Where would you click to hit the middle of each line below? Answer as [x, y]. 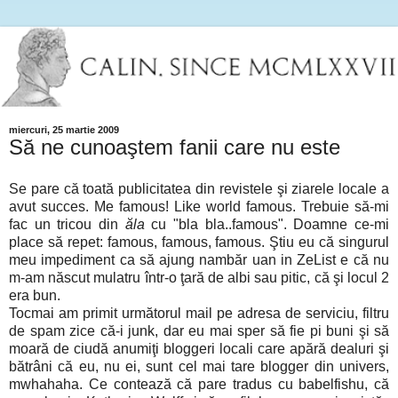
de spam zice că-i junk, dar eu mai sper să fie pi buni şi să [199, 331]
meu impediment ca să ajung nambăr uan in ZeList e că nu [199, 260]
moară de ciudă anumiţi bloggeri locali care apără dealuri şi [199, 349]
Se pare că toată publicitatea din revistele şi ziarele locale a [199, 189]
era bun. [35, 296]
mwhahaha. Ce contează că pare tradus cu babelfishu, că [199, 385]
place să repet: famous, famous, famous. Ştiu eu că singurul [199, 243]
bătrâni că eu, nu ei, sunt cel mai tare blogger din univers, [199, 367]
